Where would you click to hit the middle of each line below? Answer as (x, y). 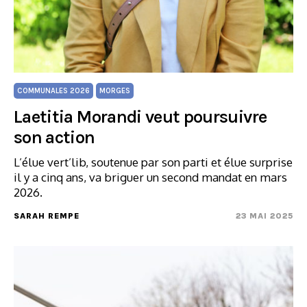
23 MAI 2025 (265, 216)
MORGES (115, 91)
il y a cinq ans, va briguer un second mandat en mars (150, 177)
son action (54, 137)
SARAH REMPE (47, 216)
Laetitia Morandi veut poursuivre (140, 117)
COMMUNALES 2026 (53, 91)
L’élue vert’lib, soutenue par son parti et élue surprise (153, 162)
